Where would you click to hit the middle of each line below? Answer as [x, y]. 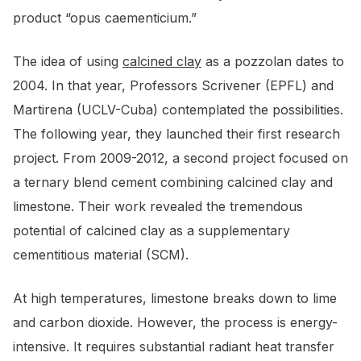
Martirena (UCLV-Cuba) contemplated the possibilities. [178, 110]
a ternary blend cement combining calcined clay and [173, 183]
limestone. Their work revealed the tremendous [158, 207]
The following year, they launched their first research [176, 134]
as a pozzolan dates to [273, 62]
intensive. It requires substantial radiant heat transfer [174, 347]
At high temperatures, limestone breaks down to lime [175, 299]
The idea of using [68, 62]
